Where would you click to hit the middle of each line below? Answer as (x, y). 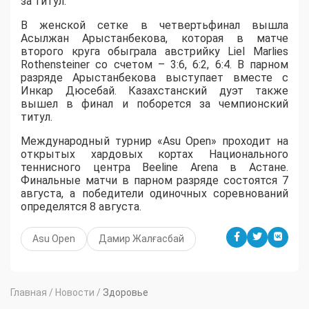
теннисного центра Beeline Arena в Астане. (154, 167)
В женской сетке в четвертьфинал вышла (154, 25)
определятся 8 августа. (81, 206)
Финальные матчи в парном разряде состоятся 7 (154, 180)
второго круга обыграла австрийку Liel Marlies (154, 51)
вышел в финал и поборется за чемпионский (154, 103)
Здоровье (126, 292)
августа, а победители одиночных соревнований (154, 193)
